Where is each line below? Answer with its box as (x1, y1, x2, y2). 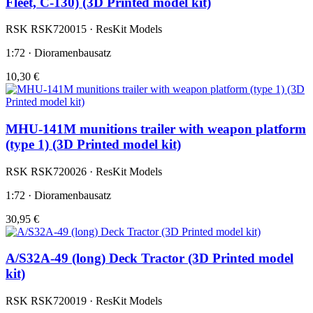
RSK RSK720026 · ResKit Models (6, 165, 162, 177)
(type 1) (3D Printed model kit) (6, 136, 181, 152)
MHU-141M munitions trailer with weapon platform (6, 121, 306, 136)
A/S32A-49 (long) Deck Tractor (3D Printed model (6, 251, 293, 266)
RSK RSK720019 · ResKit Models (6, 295, 162, 307)
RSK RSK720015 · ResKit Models (6, 23, 162, 36)
